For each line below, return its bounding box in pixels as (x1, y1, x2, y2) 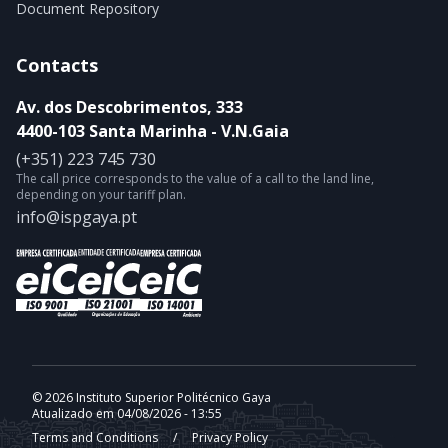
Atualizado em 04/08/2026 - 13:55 (32, 405, 222, 423)
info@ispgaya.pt (16, 205, 137, 228)
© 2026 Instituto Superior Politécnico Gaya (32, 389, 271, 407)
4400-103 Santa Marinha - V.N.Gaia (16, 119, 289, 142)
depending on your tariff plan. (16, 185, 186, 203)
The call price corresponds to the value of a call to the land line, (16, 169, 374, 187)
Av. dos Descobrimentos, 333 (16, 95, 243, 118)
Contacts (16, 52, 98, 77)
